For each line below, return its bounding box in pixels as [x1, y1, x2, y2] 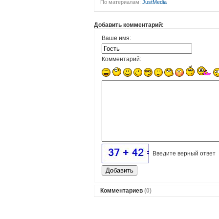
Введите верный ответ [151, 150, 217, 157]
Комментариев [100, 187, 143, 194]
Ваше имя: [102, 35, 131, 42]
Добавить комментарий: [94, 22, 164, 28]
